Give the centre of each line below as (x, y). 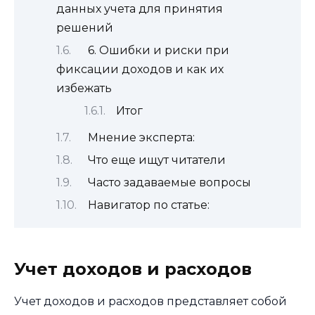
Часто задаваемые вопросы (169, 182)
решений (85, 28)
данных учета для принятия (140, 9)
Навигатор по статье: (149, 205)
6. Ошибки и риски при (159, 51)
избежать (84, 89)
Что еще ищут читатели (157, 160)
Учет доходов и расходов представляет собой (150, 302)
